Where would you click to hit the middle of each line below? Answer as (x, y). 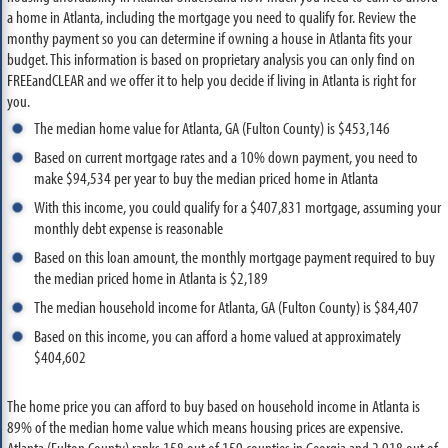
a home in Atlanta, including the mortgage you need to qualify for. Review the (211, 16)
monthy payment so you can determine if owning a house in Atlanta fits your (209, 37)
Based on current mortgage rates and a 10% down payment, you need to (225, 156)
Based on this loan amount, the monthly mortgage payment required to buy (234, 256)
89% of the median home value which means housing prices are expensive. (204, 426)
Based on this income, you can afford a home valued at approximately (217, 335)
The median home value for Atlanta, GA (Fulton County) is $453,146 (211, 127)
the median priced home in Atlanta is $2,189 (150, 277)
